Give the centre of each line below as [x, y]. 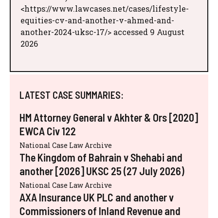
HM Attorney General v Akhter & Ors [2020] [109, 117]
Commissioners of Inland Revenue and [100, 210]
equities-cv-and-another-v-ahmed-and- [97, 20]
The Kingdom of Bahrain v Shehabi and [101, 157]
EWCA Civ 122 [48, 131]
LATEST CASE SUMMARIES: [72, 95]
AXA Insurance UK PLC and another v [97, 197]
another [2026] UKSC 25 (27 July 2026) [102, 171]
